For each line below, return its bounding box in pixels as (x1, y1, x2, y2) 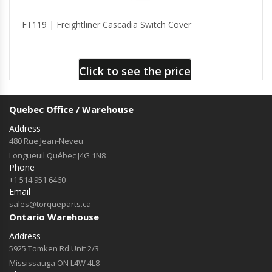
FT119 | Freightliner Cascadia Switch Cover (22, 19, 191, 31)
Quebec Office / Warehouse (9, 103, 134, 116)
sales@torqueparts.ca (9, 199, 91, 210)
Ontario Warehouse (9, 211, 99, 223)
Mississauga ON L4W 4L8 (9, 257, 100, 269)
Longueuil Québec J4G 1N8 (9, 150, 106, 161)
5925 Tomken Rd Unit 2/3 (9, 243, 99, 254)
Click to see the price (78, 64, 191, 79)
